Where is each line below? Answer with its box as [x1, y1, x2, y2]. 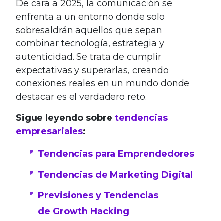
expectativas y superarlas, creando [16, 64, 169, 75]
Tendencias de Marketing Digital [38, 169, 193, 180]
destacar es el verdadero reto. [16, 91, 147, 102]
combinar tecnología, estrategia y [16, 37, 164, 49]
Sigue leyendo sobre [16, 112, 115, 123]
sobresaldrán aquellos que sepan [16, 24, 162, 36]
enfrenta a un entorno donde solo [16, 11, 165, 22]
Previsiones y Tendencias [38, 189, 158, 201]
